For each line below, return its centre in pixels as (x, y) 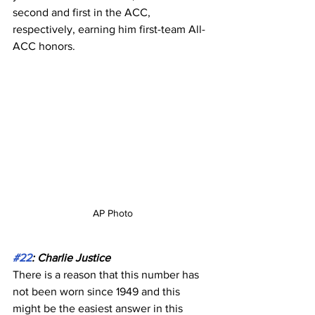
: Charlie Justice (71, 258)
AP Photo (112, 213)
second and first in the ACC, (83, 13)
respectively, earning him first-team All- (109, 30)
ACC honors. (44, 46)
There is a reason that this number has (107, 275)
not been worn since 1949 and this (98, 292)
